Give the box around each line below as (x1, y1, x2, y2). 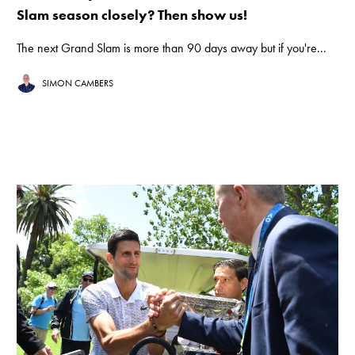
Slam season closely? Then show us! (17, 6, 251, 25)
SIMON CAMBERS (42, 77, 114, 90)
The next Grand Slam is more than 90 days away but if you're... (17, 40, 327, 57)
